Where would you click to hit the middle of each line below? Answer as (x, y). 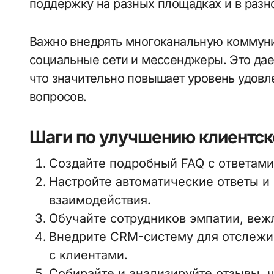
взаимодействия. (100, 200)
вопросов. (58, 97)
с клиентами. (88, 255)
